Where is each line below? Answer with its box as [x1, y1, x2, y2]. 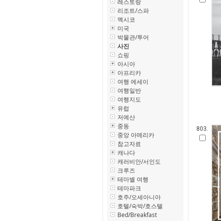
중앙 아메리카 [117, 131, 154, 139]
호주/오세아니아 [117, 193, 161, 201]
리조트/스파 [117, 6, 149, 15]
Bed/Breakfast [117, 211, 157, 219]
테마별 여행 [117, 175, 148, 184]
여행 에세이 [117, 77, 148, 86]
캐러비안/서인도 [117, 157, 161, 166]
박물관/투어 [117, 33, 149, 41]
